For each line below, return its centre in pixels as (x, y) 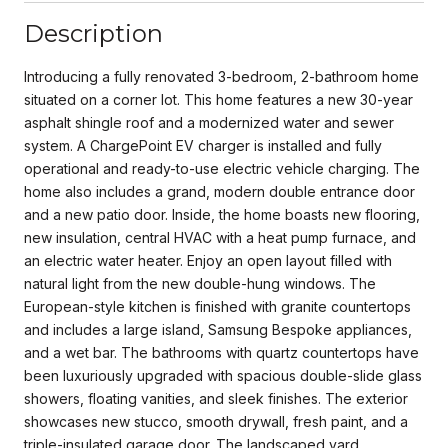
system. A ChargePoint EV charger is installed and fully (203, 145)
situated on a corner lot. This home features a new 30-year (218, 99)
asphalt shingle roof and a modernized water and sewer (209, 122)
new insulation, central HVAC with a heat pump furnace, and (220, 237)
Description (93, 33)
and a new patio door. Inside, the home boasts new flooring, (222, 214)
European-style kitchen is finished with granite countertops (217, 306)
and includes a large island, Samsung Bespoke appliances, (218, 329)
